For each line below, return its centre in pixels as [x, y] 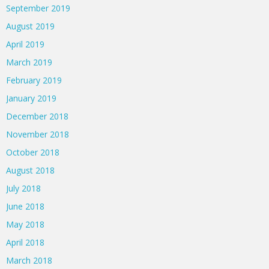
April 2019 [25, 44]
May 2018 [25, 225]
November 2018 [38, 134]
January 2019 [31, 98]
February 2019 [34, 80]
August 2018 [30, 171]
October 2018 [33, 153]
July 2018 [23, 189]
